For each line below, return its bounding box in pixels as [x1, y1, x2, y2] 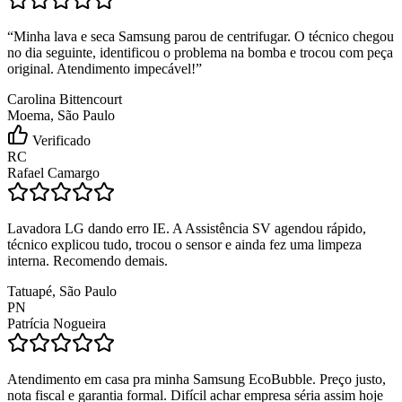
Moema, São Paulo [7, 107, 115, 123]
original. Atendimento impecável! [7, 60, 196, 76]
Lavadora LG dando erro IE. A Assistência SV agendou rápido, [7, 220, 366, 236]
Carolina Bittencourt [7, 91, 122, 107]
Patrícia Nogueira [7, 315, 106, 331]
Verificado [29, 132, 91, 148]
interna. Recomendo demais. [7, 252, 168, 268]
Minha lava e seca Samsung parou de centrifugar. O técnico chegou [13, 28, 394, 44]
